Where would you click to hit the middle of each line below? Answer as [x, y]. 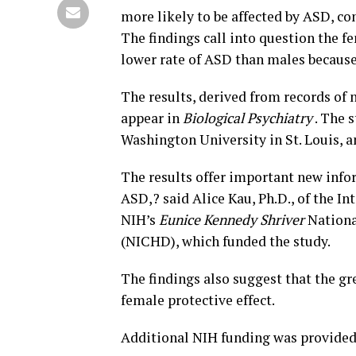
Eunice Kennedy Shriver [232, 220]
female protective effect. [198, 300]
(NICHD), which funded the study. [226, 241]
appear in [152, 118]
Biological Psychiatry [248, 118]
